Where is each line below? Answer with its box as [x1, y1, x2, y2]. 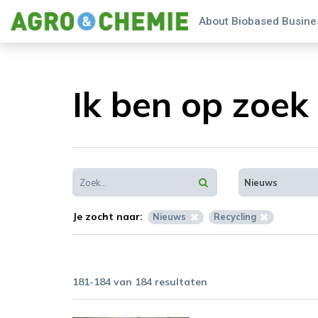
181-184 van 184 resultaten [72, 275, 207, 288]
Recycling [214, 210, 257, 222]
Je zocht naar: [72, 209, 143, 223]
